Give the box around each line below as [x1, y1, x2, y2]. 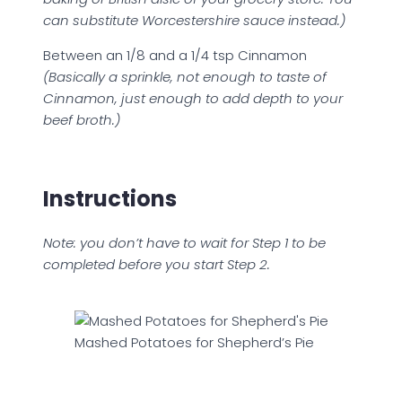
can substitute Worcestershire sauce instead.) [43, 11, 345, 30]
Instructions [43, 184, 177, 214]
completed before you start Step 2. [43, 255, 270, 274]
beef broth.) [43, 110, 120, 129]
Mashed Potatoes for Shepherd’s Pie [74, 333, 314, 352]
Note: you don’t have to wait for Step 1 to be [43, 233, 326, 252]
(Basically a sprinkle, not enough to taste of [43, 67, 327, 86]
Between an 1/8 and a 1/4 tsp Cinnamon [43, 46, 307, 65]
